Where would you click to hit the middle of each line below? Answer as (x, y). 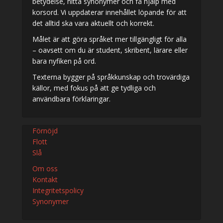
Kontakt (45, 179)
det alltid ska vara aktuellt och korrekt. (93, 23)
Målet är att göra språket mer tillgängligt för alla (110, 39)
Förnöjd (45, 131)
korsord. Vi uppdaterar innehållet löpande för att (110, 12)
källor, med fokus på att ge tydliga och (94, 88)
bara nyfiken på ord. (64, 61)
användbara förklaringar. (71, 99)
